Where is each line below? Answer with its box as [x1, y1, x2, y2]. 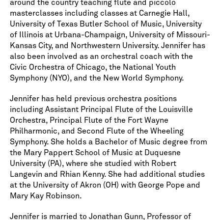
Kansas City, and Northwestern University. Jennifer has [10, 42, 205, 50]
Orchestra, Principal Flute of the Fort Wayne [10, 116, 168, 125]
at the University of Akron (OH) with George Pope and [10, 181, 200, 190]
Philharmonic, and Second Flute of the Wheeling [10, 127, 184, 136]
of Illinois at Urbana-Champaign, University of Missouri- [10, 31, 210, 39]
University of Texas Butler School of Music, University [10, 20, 202, 28]
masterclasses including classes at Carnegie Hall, [10, 9, 190, 18]
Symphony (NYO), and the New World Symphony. [10, 74, 184, 82]
